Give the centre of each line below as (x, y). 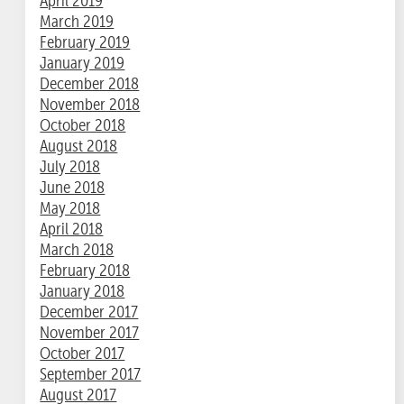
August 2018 (79, 146)
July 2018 (70, 167)
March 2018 (77, 250)
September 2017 (91, 374)
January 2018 (83, 291)
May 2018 (70, 208)
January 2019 (83, 63)
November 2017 (90, 333)
